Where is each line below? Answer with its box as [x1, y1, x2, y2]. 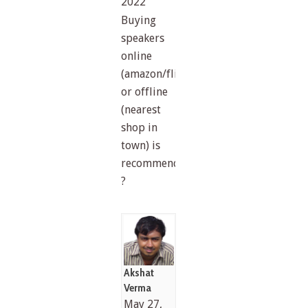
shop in [121, 120, 158, 134]
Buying [121, 13, 157, 27]
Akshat [123, 266, 154, 280]
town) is [121, 138, 161, 152]
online [121, 49, 153, 63]
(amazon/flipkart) [121, 67, 208, 80]
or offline [121, 85, 168, 98]
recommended [121, 156, 193, 170]
